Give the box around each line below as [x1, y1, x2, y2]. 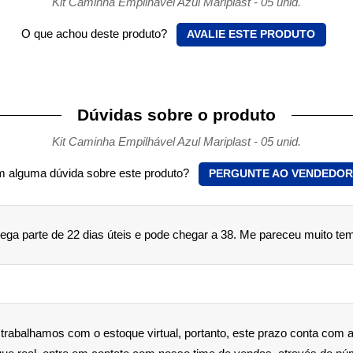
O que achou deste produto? [20, 26, 170, 40]
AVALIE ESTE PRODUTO [187, 28, 315, 40]
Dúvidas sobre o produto [77, 105, 276, 124]
